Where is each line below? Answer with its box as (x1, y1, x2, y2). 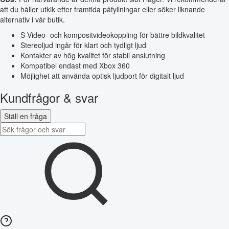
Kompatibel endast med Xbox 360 (20, 60, 130, 71)
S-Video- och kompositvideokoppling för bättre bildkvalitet (20, 29, 205, 40)
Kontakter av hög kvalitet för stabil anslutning (20, 50, 165, 60)
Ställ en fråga (4, 110, 47, 121)
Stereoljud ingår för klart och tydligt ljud (20, 39, 146, 50)
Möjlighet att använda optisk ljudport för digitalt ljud (20, 70, 184, 81)
